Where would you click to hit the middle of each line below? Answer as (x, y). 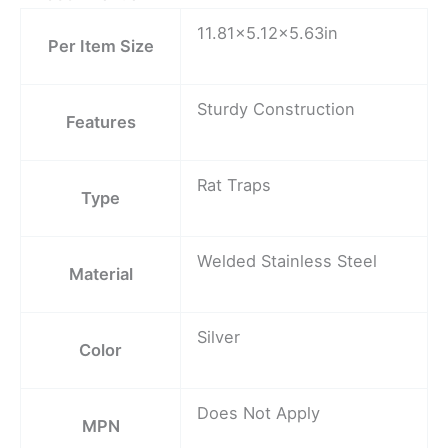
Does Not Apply (259, 412)
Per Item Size (100, 45)
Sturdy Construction (276, 108)
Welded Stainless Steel (287, 260)
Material (100, 273)
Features (100, 121)
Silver (219, 336)
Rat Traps (234, 184)
